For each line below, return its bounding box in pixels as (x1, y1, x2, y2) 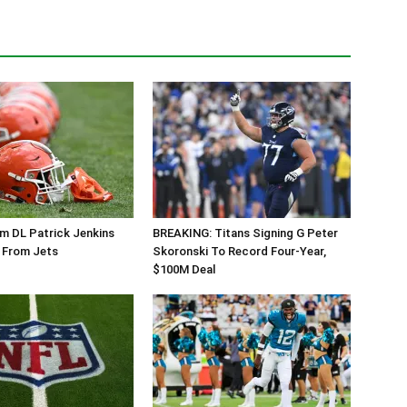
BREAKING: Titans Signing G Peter (153, 226, 338, 241)
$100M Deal (153, 263, 215, 277)
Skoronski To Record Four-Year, (153, 244, 326, 259)
